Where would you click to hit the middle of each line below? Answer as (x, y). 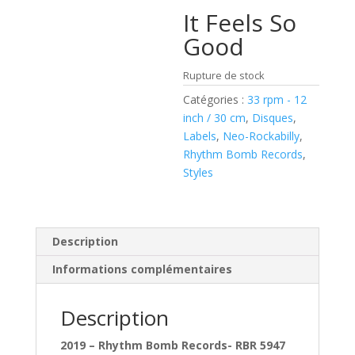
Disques (273, 118)
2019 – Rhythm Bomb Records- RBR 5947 (172, 345)
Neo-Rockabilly (261, 136)
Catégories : (216, 99)
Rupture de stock (224, 75)
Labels (200, 136)
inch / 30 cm (215, 118)
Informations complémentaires (142, 269)
